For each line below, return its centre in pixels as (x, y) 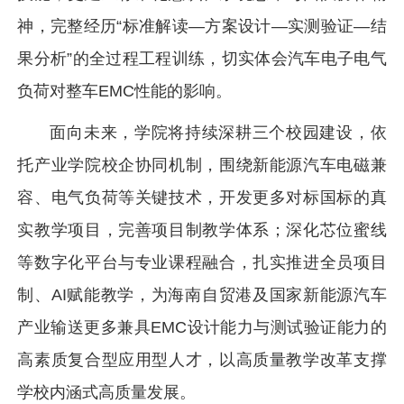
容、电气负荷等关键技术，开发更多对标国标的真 (202, 198)
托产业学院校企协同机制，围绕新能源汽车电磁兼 (202, 165)
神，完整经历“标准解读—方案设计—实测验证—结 (202, 27)
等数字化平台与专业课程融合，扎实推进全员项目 (202, 263)
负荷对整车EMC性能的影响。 (125, 92)
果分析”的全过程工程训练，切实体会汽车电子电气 (202, 59)
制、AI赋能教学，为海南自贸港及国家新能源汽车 (202, 295)
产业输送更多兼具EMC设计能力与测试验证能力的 (202, 328)
